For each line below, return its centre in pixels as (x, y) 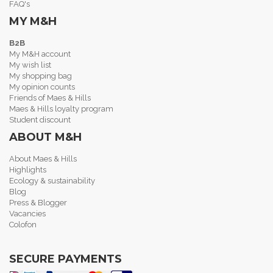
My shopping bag (41, 76)
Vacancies (27, 214)
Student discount (40, 120)
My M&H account (40, 54)
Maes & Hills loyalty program (61, 109)
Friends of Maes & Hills (50, 98)
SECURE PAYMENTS (66, 259)
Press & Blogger (38, 203)
